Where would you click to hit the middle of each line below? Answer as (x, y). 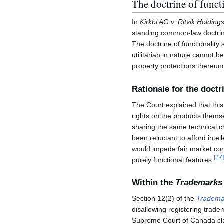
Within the (154, 183)
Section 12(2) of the (164, 199)
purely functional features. (173, 160)
